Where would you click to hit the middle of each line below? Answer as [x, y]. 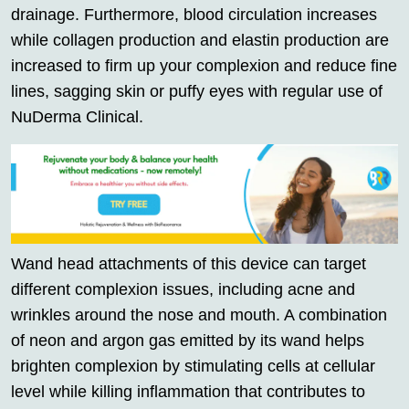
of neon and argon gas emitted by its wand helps [188, 341]
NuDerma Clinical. [77, 117]
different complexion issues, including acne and [183, 290]
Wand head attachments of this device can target [189, 264]
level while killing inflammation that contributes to [188, 392]
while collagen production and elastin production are [200, 41]
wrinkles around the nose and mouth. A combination [199, 315]
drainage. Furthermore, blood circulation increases [194, 15]
